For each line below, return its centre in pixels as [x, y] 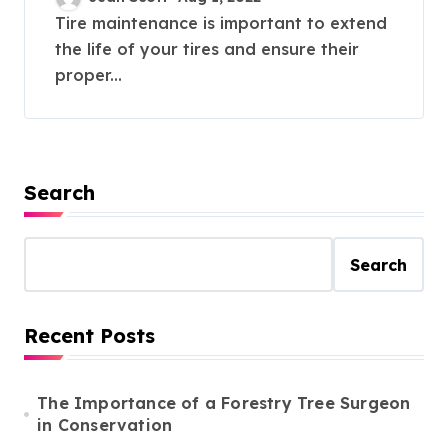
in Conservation [105, 425]
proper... [88, 75]
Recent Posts [89, 335]
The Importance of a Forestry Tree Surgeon [224, 403]
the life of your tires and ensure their [207, 49]
